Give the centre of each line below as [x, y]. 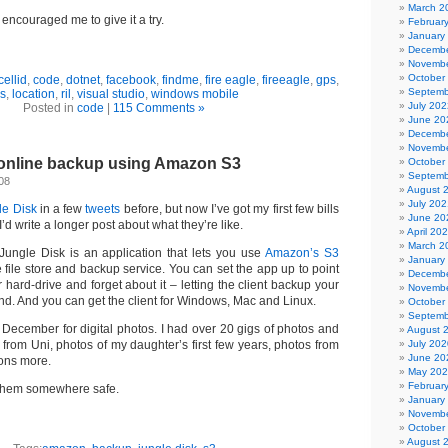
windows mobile [194, 94]
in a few [61, 209]
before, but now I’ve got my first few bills [229, 209]
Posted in [50, 108]
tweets [103, 209]
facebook [131, 80]
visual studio [110, 94]
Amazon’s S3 [302, 253]
